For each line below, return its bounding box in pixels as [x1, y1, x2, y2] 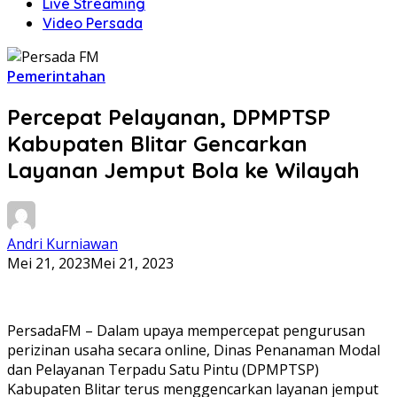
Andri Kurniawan [7, 233, 118, 253]
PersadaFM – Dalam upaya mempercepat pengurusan [7, 320, 365, 340]
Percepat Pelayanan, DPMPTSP [7, 103, 331, 130]
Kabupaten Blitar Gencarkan [7, 129, 307, 157]
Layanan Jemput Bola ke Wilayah [7, 156, 360, 183]
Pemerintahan [7, 66, 105, 86]
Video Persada [43, 14, 143, 32]
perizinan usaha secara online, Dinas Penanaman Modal [7, 339, 380, 360]
